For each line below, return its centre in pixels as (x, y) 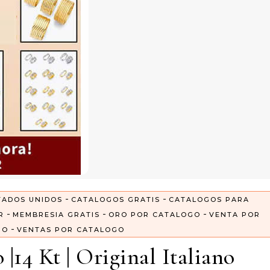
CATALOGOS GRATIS (116, 199)
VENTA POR (234, 215)
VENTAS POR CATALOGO (71, 230)
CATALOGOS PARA (209, 199)
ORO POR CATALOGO (154, 215)
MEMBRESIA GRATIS (56, 215)
